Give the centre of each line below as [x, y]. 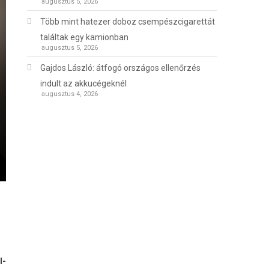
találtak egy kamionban [85, 38]
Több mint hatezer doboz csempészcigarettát [128, 22]
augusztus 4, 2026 [70, 94]
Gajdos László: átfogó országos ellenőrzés [121, 68]
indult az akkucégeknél [84, 84]
